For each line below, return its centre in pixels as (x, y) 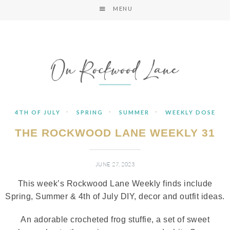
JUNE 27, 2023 (115, 164)
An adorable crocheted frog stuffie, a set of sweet (115, 219)
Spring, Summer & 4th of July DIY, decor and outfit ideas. (115, 196)
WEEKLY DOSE (190, 112)
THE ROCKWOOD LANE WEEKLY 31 (115, 133)
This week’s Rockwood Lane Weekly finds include (115, 184)
